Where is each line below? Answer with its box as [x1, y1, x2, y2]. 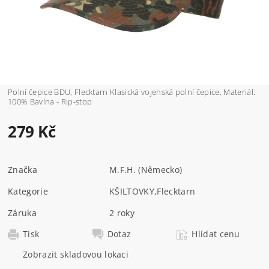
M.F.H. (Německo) [109, 163, 183, 175]
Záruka [8, 207, 37, 219]
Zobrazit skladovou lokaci [23, 248, 129, 260]
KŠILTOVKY [109, 185, 154, 197]
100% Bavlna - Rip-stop [8, 95, 92, 107]
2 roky [109, 207, 135, 219]
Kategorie [8, 185, 48, 197]
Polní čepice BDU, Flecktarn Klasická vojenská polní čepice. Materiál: [8, 86, 110, 97]
